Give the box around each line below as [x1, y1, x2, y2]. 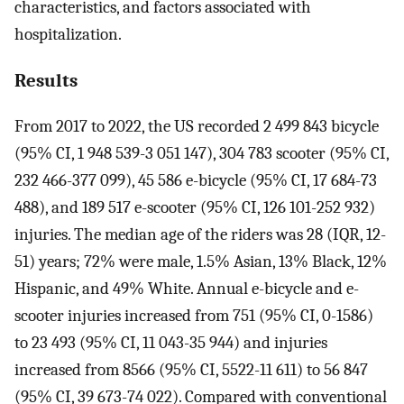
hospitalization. [14, 23, 122, 44]
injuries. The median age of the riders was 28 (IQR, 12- [14, 225, 386, 245]
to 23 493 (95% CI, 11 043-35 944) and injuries [14, 333, 327, 353]
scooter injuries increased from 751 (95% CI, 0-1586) [14, 306, 373, 326]
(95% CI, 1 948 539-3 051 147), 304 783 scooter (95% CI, [14, 143, 389, 164]
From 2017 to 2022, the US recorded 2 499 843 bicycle [14, 116, 379, 137]
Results [14, 69, 78, 91]
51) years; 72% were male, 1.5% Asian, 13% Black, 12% [14, 252, 387, 272]
